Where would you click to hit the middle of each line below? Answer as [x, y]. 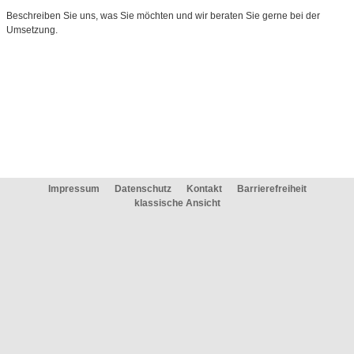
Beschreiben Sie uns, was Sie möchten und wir [108, 16]
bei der [305, 16]
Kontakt [204, 189]
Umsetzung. [32, 30]
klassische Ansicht [177, 203]
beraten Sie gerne [250, 16]
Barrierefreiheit [271, 189]
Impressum [73, 189]
